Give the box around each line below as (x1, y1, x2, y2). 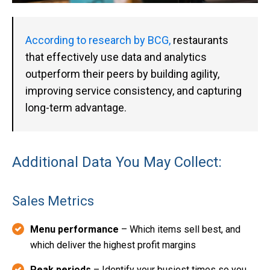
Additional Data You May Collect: (12, 153, 222, 171)
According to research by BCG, (25, 33, 171, 46)
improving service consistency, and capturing (25, 84, 242, 97)
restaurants (171, 33, 228, 46)
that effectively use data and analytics (25, 50, 207, 63)
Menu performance (30, 223, 119, 235)
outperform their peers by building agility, (25, 67, 219, 80)
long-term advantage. (25, 101, 127, 114)
